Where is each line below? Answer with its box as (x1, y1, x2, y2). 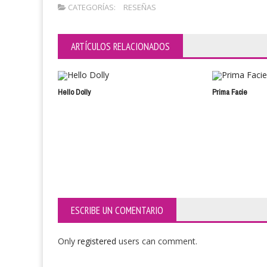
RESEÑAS (123, 2, 156, 13)
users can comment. (119, 235, 197, 247)
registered (77, 235, 119, 247)
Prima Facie (212, 85, 248, 99)
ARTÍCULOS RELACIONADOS (71, 40, 170, 53)
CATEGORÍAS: (66, 2, 116, 13)
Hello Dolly (58, 85, 91, 99)
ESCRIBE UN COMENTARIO (71, 203, 163, 217)
